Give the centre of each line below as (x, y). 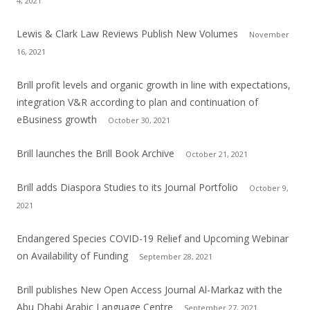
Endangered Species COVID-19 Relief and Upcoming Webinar (153, 238)
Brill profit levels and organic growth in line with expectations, (154, 84)
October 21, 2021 (217, 154)
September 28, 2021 (176, 256)
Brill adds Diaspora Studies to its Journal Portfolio (127, 187)
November (269, 34)
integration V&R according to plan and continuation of (137, 102)
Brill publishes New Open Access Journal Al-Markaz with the (149, 289)
